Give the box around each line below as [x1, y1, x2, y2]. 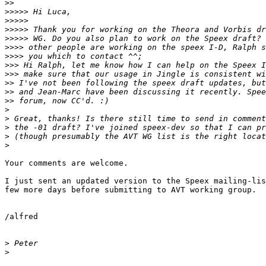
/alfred [5, 212, 38, 221]
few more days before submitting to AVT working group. [5, 185, 256, 195]
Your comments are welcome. [5, 159, 128, 168]
